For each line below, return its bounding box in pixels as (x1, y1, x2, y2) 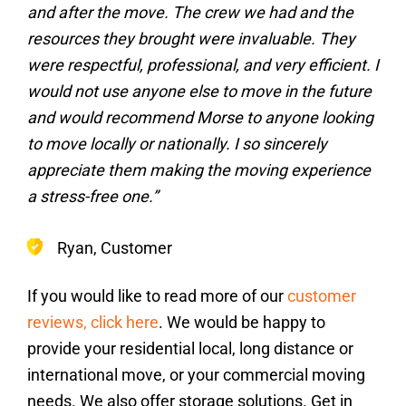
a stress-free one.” (27, 187, 158, 206)
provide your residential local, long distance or (27, 339, 353, 358)
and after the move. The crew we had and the (27, 3, 353, 22)
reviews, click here (27, 313, 159, 332)
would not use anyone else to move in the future (27, 82, 372, 101)
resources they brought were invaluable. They (27, 29, 355, 48)
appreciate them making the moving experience (27, 160, 371, 179)
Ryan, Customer (57, 238, 172, 257)
